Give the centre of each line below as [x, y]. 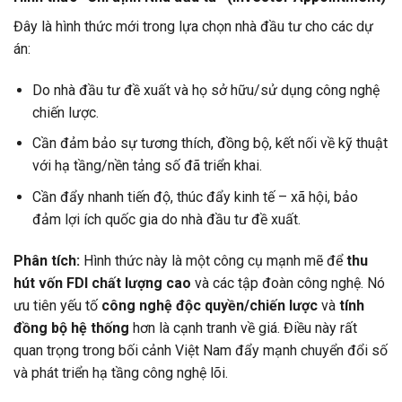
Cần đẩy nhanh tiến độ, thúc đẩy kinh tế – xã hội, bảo [195, 197]
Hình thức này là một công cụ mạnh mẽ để [213, 260]
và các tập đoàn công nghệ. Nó [288, 283]
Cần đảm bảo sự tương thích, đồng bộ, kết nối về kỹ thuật [210, 144]
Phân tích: [47, 260]
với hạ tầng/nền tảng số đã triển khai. [147, 166]
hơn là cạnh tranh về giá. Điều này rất [243, 328]
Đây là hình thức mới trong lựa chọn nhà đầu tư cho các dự [193, 26]
